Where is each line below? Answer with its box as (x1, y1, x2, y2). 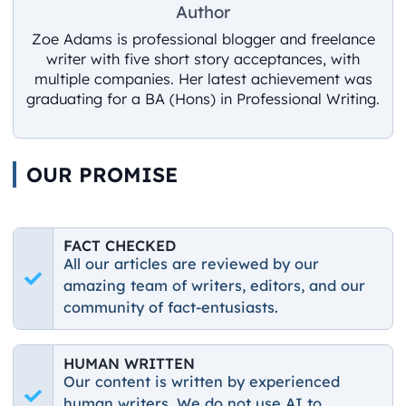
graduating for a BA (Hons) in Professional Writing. (26, 89, 380, 108)
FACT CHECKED (63, 237, 177, 256)
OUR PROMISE (25, 160, 178, 188)
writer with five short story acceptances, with (46, 49, 360, 68)
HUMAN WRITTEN (63, 354, 196, 373)
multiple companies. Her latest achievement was (34, 69, 372, 88)
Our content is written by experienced (63, 372, 341, 391)
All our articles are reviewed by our (63, 255, 320, 274)
